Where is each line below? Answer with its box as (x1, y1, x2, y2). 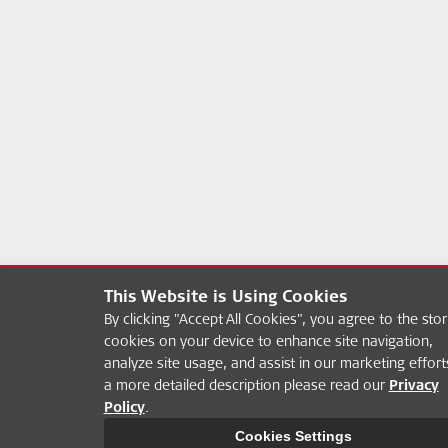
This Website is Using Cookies (103, 285, 348, 307)
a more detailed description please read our (103, 375, 389, 395)
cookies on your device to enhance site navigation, (103, 331, 433, 351)
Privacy (388, 375, 439, 395)
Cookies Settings (235, 428, 353, 444)
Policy (103, 397, 145, 417)
